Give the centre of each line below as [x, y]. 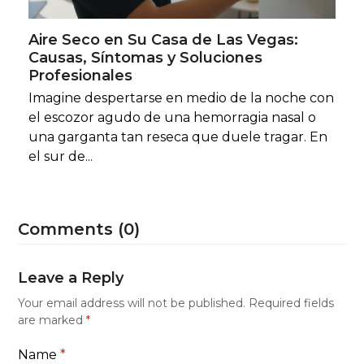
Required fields [292, 303]
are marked [52, 320]
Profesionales [80, 75]
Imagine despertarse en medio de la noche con [181, 97]
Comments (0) [79, 229]
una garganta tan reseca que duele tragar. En [178, 136]
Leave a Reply [71, 277]
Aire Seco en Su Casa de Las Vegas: [163, 39]
